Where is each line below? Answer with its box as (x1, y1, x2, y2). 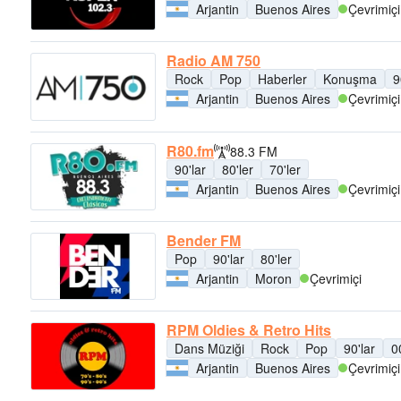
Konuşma (323, 70, 377, 89)
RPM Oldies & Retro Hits (166, 320, 331, 341)
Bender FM (166, 229, 241, 251)
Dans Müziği (175, 339, 244, 358)
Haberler (258, 70, 307, 89)
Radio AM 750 (166, 50, 260, 72)
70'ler (269, 159, 301, 178)
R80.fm (166, 140, 214, 161)
